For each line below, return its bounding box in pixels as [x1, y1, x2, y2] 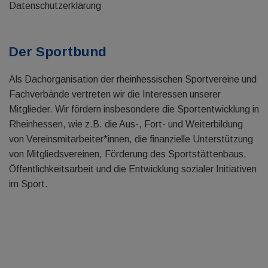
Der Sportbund [9, 44, 106, 59]
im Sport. [9, 179, 48, 189]
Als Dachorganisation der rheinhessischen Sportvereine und [9, 74, 257, 84]
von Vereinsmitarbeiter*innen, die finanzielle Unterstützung [9, 134, 253, 144]
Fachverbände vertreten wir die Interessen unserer [9, 89, 221, 99]
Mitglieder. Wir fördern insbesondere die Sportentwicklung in [9, 104, 259, 114]
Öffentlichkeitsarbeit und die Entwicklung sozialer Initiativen [9, 164, 257, 174]
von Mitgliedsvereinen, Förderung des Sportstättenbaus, [9, 149, 246, 159]
